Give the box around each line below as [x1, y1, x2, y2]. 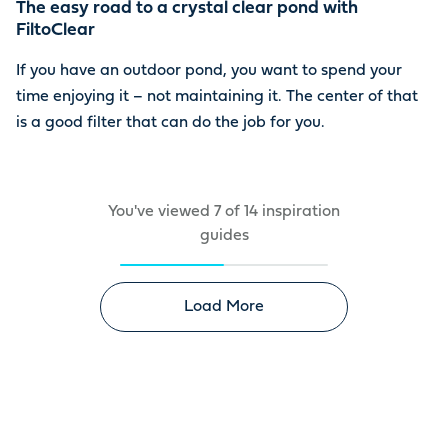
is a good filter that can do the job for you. [16, 116, 325, 131]
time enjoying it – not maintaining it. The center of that [16, 90, 418, 105]
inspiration [262, 205, 340, 220]
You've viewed [108, 205, 214, 220]
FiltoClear [16, 23, 95, 40]
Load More [184, 300, 264, 315]
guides [199, 229, 249, 244]
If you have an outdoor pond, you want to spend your [16, 64, 402, 79]
